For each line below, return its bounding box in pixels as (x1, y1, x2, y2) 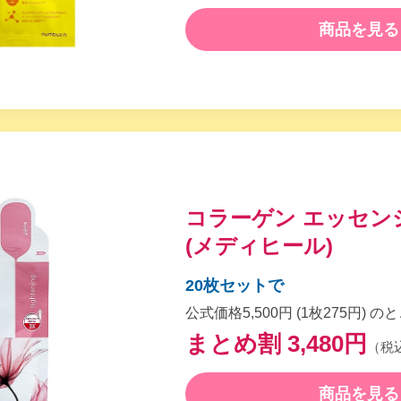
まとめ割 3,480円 (184, 329, 367, 357)
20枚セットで (184, 276, 284, 294)
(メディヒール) (184, 233, 333, 258)
